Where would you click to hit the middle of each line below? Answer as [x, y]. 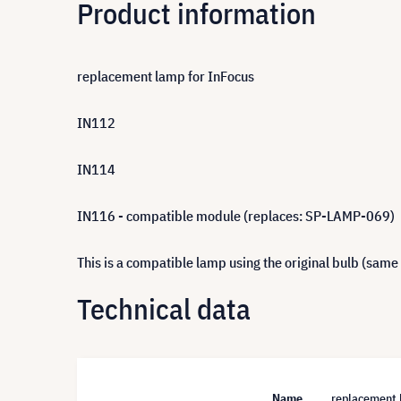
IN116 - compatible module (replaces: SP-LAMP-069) [236, 216]
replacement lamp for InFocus [166, 76]
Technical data [164, 308]
